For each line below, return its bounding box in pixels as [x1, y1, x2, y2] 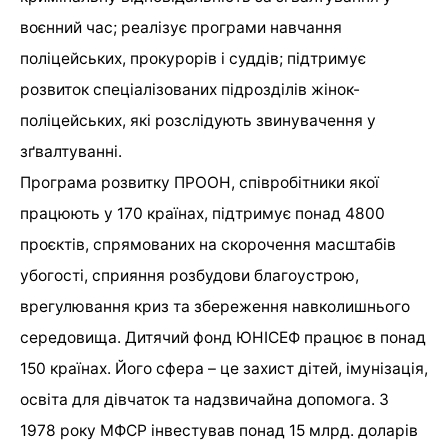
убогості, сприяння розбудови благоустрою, [20, 266, 359, 286]
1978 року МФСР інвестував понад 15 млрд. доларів [20, 421, 418, 441]
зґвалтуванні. [20, 142, 122, 162]
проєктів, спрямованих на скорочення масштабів [20, 235, 396, 255]
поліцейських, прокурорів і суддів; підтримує [20, 49, 366, 69]
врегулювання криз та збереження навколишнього [20, 297, 410, 317]
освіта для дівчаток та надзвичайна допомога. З [20, 390, 389, 410]
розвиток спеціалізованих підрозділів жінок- [20, 80, 360, 100]
